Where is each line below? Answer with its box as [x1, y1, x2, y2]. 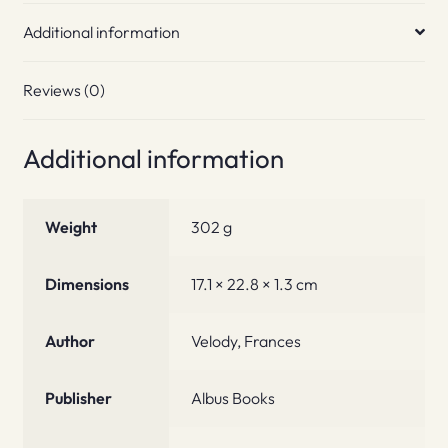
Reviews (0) [22, 79, 105, 100]
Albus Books [191, 388, 276, 409]
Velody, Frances [191, 331, 302, 352]
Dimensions [45, 274, 130, 295]
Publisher [45, 388, 113, 409]
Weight [45, 217, 98, 238]
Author [45, 331, 96, 352]
